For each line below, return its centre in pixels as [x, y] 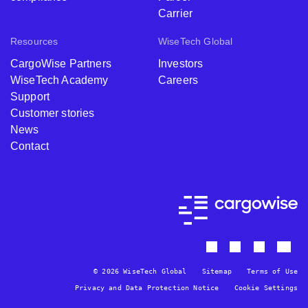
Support [30, 97]
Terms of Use [272, 272]
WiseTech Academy [59, 80]
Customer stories [53, 113]
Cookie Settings [266, 288]
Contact [30, 146]
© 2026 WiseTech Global [140, 272]
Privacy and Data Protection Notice [147, 288]
